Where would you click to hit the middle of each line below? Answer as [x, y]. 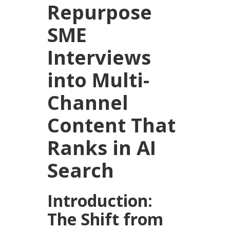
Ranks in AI [102, 148]
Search [81, 170]
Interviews [99, 57]
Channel [88, 102]
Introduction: [100, 201]
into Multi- [99, 80]
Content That [112, 125]
